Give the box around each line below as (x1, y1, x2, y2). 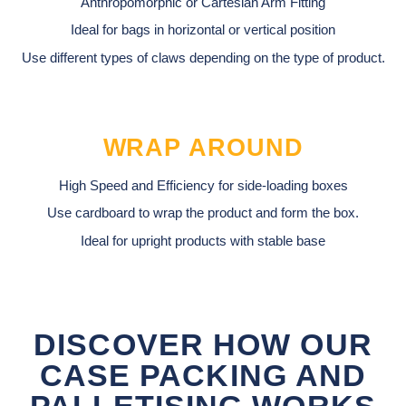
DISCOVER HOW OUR (34, 327, 372, 362)
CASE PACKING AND (39, 358, 367, 393)
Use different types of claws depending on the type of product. (21, 49, 385, 65)
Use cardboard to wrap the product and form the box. (47, 205, 359, 221)
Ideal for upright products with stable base (81, 232, 325, 248)
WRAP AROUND (102, 134, 304, 162)
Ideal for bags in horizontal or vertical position (71, 22, 335, 38)
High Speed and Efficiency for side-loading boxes (58, 178, 348, 194)
